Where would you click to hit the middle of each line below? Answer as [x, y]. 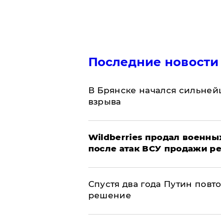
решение [110, 195]
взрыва [105, 101]
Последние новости [153, 62]
